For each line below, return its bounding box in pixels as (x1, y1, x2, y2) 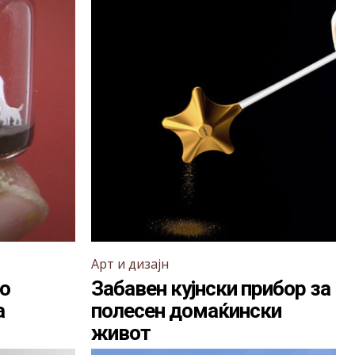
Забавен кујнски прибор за (91, 277, 330, 300)
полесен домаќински (91, 299, 281, 323)
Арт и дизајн (91, 255, 169, 273)
